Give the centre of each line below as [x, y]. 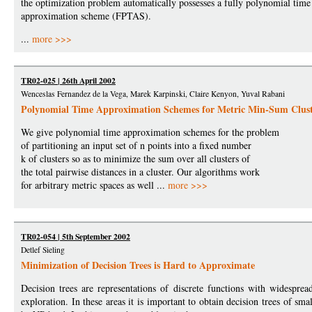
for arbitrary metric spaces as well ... [94, 185]
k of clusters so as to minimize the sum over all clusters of [135, 158]
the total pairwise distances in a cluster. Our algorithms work [140, 172]
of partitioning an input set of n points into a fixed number [136, 145]
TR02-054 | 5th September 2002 [76, 236]
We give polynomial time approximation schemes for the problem [150, 132]
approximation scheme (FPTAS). [86, 16]
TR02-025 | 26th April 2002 [68, 80]
